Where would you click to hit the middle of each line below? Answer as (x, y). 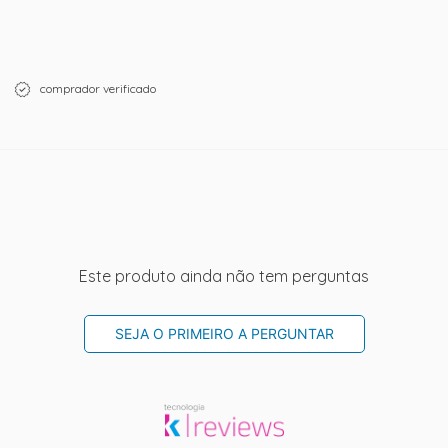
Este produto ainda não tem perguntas (224, 275)
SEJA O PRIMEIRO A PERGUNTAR (224, 333)
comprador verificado (96, 88)
